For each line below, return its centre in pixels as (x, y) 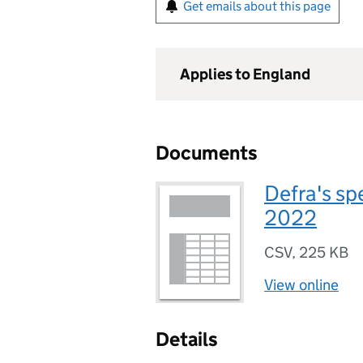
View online (301, 285)
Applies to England (245, 74)
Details (187, 339)
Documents (207, 153)
